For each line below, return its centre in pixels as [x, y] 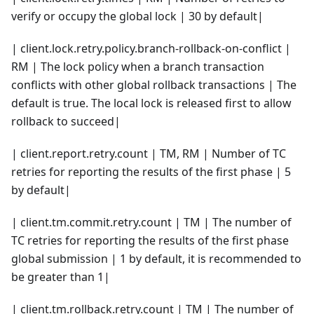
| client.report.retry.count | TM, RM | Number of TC [149, 153]
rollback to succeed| [66, 121]
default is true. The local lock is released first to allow [151, 103]
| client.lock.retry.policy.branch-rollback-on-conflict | [151, 48]
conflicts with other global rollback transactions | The [154, 84]
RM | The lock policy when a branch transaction [138, 66]
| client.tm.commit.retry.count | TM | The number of [151, 222]
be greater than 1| [61, 277]
